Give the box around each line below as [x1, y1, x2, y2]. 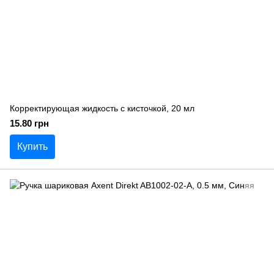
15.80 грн [10, 118, 49, 128]
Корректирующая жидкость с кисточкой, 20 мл [10, 103, 194, 113]
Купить [17, 141, 48, 152]
